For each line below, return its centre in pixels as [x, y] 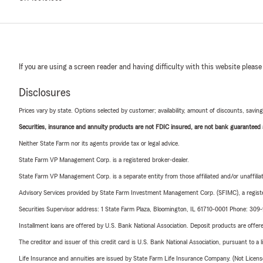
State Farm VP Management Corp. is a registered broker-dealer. [104, 160]
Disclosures [45, 93]
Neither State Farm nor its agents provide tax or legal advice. [99, 144]
